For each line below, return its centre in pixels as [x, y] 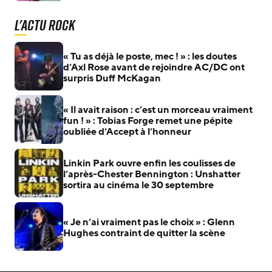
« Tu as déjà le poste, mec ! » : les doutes [150, 56]
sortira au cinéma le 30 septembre [138, 185]
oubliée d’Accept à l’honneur [127, 131]
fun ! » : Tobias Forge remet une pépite [148, 121]
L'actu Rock [45, 25]
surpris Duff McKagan [112, 78]
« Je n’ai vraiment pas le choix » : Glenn [149, 222]
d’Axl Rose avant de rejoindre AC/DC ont [154, 67]
